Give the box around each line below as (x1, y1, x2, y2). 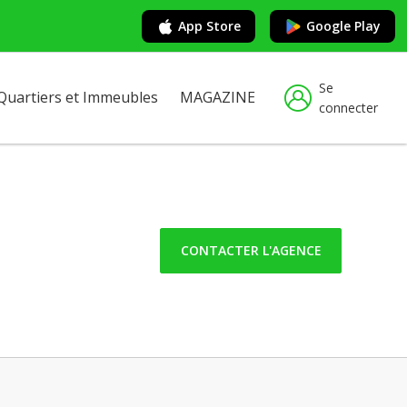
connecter (319, 99, 378, 116)
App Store (178, 16, 241, 35)
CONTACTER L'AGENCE (180, 241, 322, 259)
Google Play (306, 16, 381, 35)
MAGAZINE (180, 87, 255, 107)
